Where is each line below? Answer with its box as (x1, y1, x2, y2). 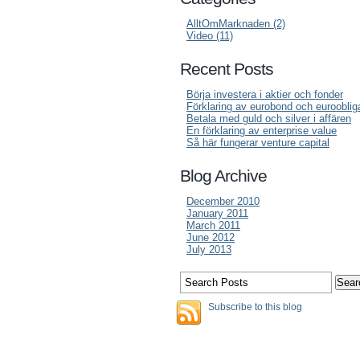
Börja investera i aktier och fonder (186, 88, 343, 100)
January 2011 (186, 207, 248, 219)
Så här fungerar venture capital (186, 137, 329, 149)
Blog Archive (180, 166, 267, 185)
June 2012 (186, 231, 235, 243)
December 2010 (186, 195, 260, 207)
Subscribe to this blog (208, 301, 302, 313)
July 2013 (186, 243, 231, 256)
